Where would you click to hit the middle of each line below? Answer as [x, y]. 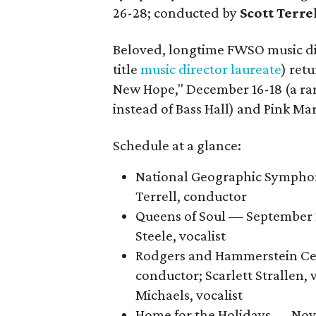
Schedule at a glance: [177, 145]
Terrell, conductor [192, 196]
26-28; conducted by [177, 13]
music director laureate [211, 69]
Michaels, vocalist [189, 295]
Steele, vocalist [181, 236]
